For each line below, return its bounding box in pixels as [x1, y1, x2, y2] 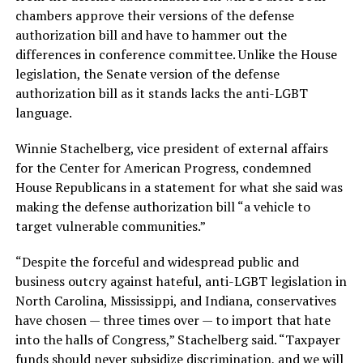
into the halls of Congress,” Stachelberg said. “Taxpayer [15, 330, 340, 348]
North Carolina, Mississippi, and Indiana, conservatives [15, 291, 336, 310]
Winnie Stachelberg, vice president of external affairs [15, 139, 328, 157]
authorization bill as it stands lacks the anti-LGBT [15, 83, 308, 102]
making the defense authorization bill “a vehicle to [15, 197, 310, 216]
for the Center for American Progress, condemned [15, 158, 311, 177]
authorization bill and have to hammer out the [15, 25, 287, 44]
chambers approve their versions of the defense [15, 6, 294, 24]
